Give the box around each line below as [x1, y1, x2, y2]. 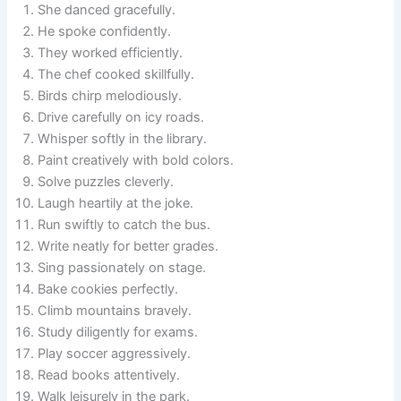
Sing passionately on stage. [38, 260, 207, 277]
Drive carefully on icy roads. [38, 109, 205, 126]
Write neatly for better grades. [38, 238, 219, 255]
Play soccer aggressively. [38, 346, 192, 363]
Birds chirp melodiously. [38, 88, 183, 105]
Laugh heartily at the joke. [38, 195, 194, 212]
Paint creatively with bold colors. [38, 152, 235, 169]
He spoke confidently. [38, 23, 172, 40]
